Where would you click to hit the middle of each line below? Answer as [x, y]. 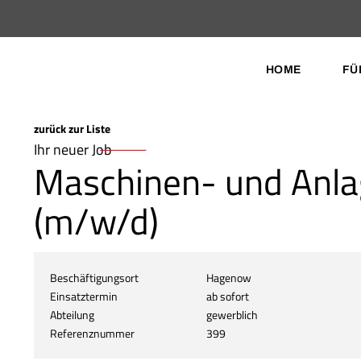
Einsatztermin [84, 296]
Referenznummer [92, 333]
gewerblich [232, 314]
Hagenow [229, 277]
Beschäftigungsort [94, 277]
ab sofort [228, 296]
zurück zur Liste [72, 129]
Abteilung [72, 314]
